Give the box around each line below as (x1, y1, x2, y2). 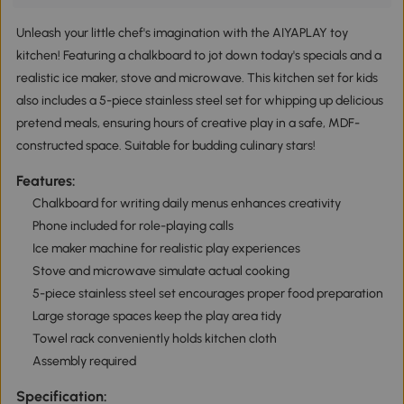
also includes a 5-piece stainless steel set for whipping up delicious (15, 92, 383, 108)
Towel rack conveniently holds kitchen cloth (32, 330, 277, 346)
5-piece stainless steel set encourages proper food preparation (32, 285, 383, 301)
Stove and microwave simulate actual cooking (32, 262, 289, 279)
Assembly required (32, 353, 136, 369)
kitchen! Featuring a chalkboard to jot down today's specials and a (15, 47, 381, 63)
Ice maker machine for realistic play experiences (32, 240, 300, 256)
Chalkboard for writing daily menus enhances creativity (32, 195, 341, 211)
